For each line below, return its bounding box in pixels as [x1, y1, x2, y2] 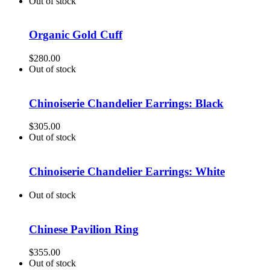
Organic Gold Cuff [29, 28, 122, 42]
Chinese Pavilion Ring [29, 222, 139, 236]
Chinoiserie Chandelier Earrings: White [29, 165, 225, 178]
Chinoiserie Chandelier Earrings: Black [29, 96, 224, 110]
